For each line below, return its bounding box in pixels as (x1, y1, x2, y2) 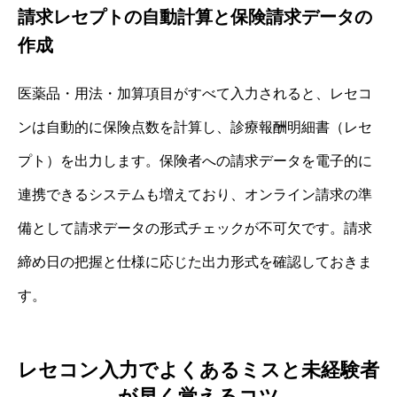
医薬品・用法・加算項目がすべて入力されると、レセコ (18, 85, 372, 101)
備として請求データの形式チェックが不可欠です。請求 (18, 220, 372, 236)
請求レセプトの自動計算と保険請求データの (18, 6, 372, 27)
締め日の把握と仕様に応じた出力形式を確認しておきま (18, 253, 372, 269)
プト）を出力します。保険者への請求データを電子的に (18, 152, 372, 168)
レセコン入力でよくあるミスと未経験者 (18, 359, 379, 382)
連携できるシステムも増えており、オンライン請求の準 (18, 186, 372, 202)
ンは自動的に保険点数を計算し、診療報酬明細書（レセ (18, 119, 372, 135)
